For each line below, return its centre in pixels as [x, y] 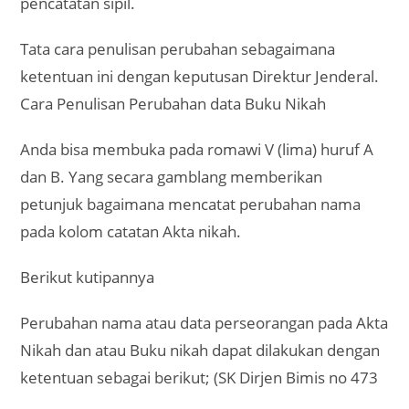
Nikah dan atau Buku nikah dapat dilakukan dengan [200, 350]
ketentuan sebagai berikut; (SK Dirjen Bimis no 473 [199, 378]
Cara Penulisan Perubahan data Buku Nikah [173, 104]
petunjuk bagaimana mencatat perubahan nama [191, 204]
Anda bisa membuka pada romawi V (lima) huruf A [197, 149]
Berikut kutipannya [88, 277]
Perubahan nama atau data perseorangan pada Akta [204, 323]
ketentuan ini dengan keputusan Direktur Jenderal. [200, 76]
